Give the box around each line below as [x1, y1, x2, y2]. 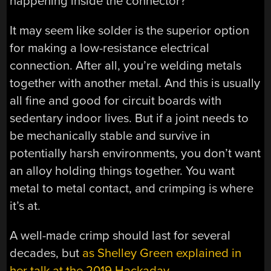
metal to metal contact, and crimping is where [10, 181, 254, 197]
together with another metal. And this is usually [10, 76, 261, 91]
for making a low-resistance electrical [10, 41, 210, 56]
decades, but [10, 246, 83, 261]
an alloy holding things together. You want [10, 163, 235, 179]
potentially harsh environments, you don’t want [10, 146, 261, 162]
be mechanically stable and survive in [10, 128, 211, 144]
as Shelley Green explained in [82, 246, 242, 261]
